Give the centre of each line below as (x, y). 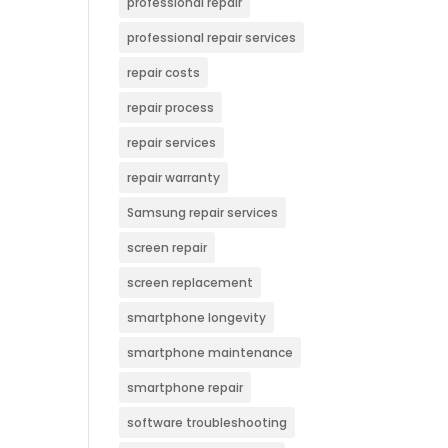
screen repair (167, 247)
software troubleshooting (207, 422)
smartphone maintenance (210, 352)
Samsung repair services (203, 212)
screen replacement (190, 282)
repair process (171, 107)
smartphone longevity (197, 317)
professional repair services (212, 37)
